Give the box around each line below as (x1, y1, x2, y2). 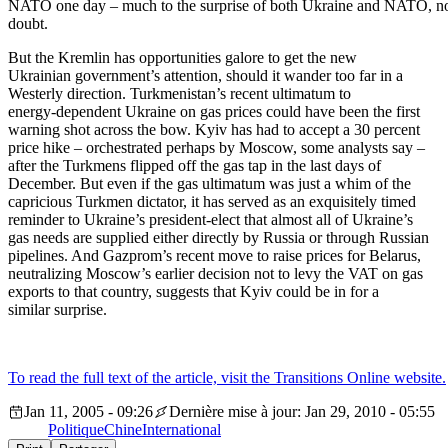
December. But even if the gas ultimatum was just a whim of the (8, 175, 411, 193)
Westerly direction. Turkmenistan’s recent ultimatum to (8, 85, 351, 103)
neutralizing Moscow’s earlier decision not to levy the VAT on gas (8, 265, 423, 283)
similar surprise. (8, 301, 111, 319)
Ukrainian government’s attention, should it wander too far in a (8, 67, 403, 85)
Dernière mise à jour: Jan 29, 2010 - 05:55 (169, 403, 435, 421)
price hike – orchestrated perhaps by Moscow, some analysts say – (8, 139, 425, 157)
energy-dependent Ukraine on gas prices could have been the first (8, 103, 420, 121)
